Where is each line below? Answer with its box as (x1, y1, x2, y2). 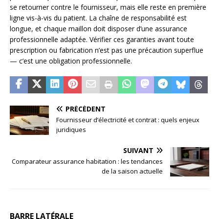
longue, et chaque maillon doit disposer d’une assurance (10, 24, 187, 34)
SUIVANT (123, 146, 153, 155)
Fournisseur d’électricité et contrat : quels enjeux (56, 115, 199, 125)
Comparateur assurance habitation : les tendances (12, 157, 163, 166)
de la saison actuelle (102, 167, 163, 176)
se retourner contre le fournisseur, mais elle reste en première (10, 2, 206, 12)
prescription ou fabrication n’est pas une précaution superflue (10, 45, 203, 55)
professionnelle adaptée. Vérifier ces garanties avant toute (10, 35, 194, 44)
